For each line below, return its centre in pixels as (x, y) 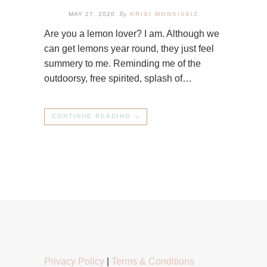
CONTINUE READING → (97, 116)
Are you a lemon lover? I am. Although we (132, 34)
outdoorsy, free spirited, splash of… (118, 79)
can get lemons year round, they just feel (129, 49)
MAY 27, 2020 (92, 14)
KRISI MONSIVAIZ (164, 14)
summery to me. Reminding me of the (122, 64)
